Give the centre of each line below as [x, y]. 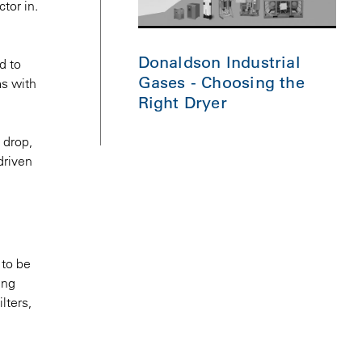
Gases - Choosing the [221, 82]
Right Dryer [182, 102]
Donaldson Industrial [219, 62]
